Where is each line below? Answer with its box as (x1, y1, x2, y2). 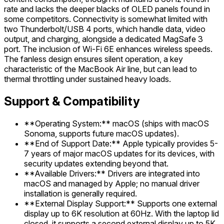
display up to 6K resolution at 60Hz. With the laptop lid (24, 208, 219, 219)
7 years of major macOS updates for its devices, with (24, 148, 214, 159)
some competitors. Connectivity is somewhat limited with (4, 14, 207, 24)
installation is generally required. (24, 188, 137, 199)
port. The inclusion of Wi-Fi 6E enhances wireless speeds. (4, 44, 212, 54)
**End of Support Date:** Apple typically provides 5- (24, 138, 218, 149)
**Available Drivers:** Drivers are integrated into (24, 168, 200, 179)
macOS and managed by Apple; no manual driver (24, 178, 199, 189)
